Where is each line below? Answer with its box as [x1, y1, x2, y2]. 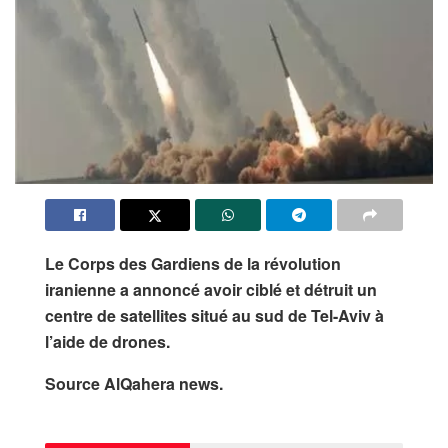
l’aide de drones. [45, 330, 170, 354]
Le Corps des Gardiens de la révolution [45, 252, 341, 276]
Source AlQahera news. [45, 372, 223, 396]
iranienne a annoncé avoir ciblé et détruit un [45, 278, 377, 302]
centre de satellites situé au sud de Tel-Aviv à [45, 304, 384, 328]
